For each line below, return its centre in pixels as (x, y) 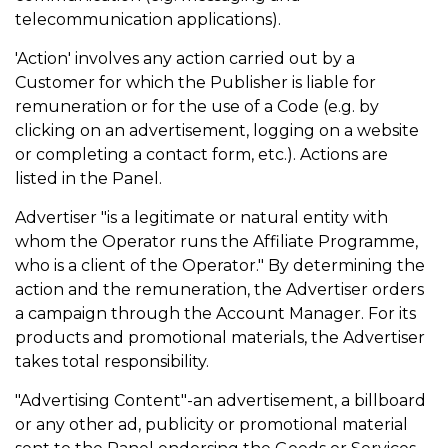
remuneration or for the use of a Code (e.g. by (197, 106)
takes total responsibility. (114, 361)
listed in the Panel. (90, 178)
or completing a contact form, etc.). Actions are (201, 154)
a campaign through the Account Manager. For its (215, 313)
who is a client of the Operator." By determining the (220, 265)
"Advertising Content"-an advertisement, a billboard (220, 400)
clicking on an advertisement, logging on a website (217, 130)
